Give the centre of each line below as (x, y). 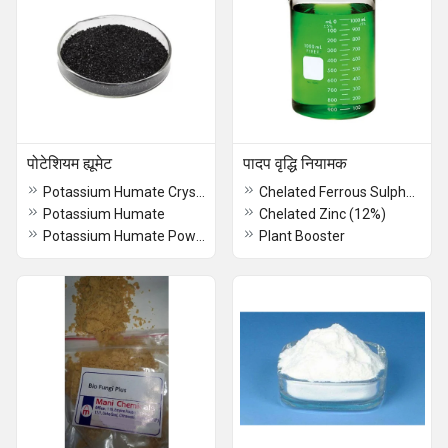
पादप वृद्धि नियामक (295, 163)
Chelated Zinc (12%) (322, 214)
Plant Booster (302, 236)
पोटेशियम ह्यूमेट (69, 163)
